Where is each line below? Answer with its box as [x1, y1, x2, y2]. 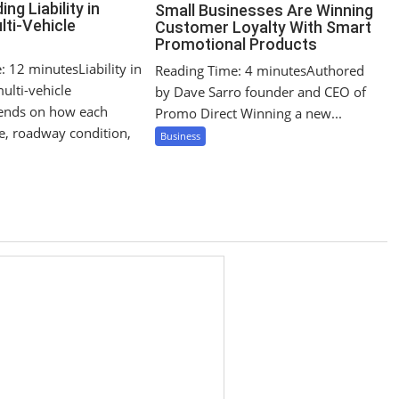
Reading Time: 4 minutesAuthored [155, 61, 365, 80]
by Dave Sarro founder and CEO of [155, 83, 367, 102]
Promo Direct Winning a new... [155, 104, 343, 123]
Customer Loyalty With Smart [155, 18, 372, 37]
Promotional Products [155, 35, 318, 54]
